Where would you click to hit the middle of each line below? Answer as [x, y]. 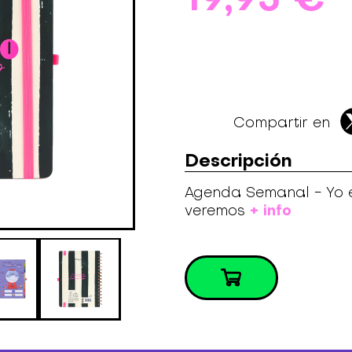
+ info [270, 209]
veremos [217, 210]
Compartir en [281, 123]
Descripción [238, 159]
